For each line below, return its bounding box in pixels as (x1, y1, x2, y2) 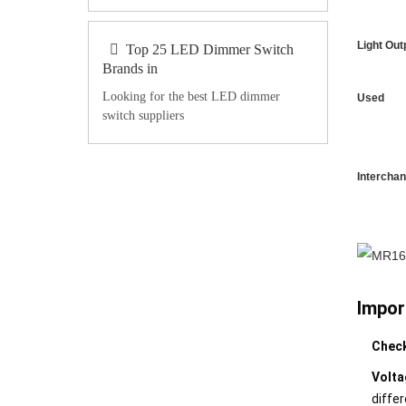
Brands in (102, 61, 158, 76)
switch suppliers (102, 109, 184, 122)
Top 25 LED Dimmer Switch (126, 42, 294, 57)
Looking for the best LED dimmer (102, 90, 280, 103)
